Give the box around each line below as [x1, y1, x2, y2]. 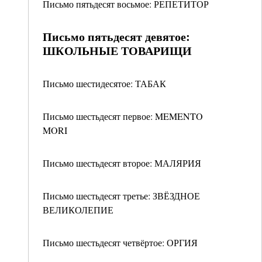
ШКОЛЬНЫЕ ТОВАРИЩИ [43, 42, 192, 59]
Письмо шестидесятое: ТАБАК [43, 77, 166, 89]
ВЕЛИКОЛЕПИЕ [43, 204, 113, 216]
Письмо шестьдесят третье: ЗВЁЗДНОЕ [43, 189, 200, 202]
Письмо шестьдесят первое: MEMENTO [43, 110, 203, 122]
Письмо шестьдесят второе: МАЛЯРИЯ [43, 157, 201, 169]
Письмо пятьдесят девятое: [43, 28, 190, 45]
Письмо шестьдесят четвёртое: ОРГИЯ [43, 236, 198, 249]
